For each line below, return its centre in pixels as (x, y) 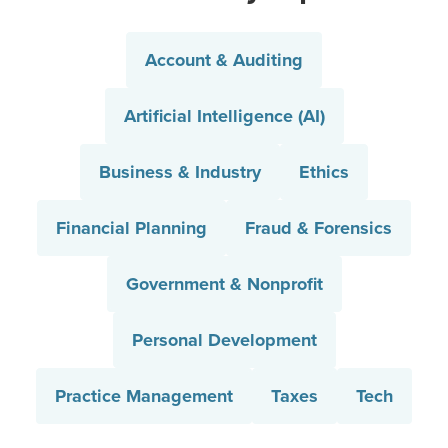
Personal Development (224, 340)
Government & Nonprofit (224, 284)
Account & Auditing (224, 60)
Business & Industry (180, 172)
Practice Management (144, 396)
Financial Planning (131, 228)
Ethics (324, 172)
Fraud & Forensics (318, 228)
